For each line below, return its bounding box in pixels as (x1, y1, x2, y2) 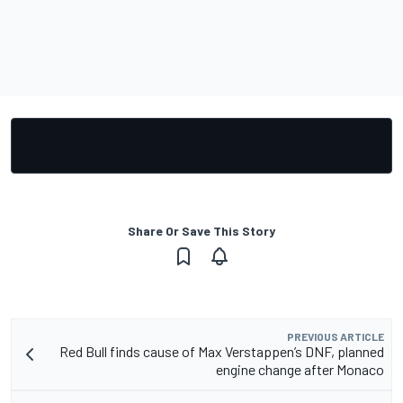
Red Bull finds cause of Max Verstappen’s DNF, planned (59, 342, 384, 360)
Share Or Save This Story (128, 222, 275, 238)
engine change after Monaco (216, 360, 384, 378)
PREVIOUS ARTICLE (287, 329, 384, 343)
